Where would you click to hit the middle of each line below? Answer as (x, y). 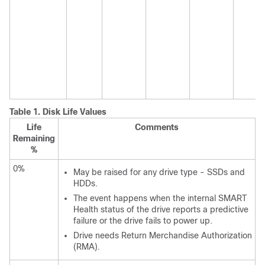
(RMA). (87, 247)
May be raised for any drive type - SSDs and (159, 172)
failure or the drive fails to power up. (143, 221)
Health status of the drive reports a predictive (161, 209)
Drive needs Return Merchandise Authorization (163, 235)
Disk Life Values (75, 112)
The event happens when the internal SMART (160, 198)
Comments (157, 127)
